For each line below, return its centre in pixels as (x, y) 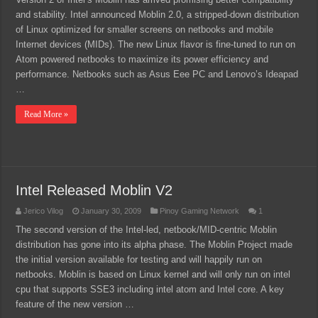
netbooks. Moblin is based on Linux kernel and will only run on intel (153, 274)
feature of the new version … (75, 304)
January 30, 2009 (111, 211)
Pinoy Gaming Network (200, 211)
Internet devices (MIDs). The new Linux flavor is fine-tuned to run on (156, 44)
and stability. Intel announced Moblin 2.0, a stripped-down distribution (158, 15)
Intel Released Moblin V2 (94, 190)
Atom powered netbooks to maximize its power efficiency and (142, 59)
